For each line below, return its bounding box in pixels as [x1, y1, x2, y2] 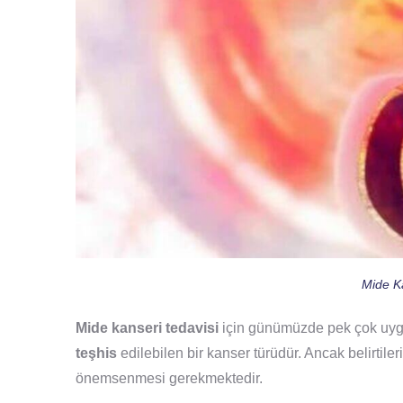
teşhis [76, 345, 121, 361]
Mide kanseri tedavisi [76, 319, 219, 336]
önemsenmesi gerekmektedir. [76, 370, 263, 386]
